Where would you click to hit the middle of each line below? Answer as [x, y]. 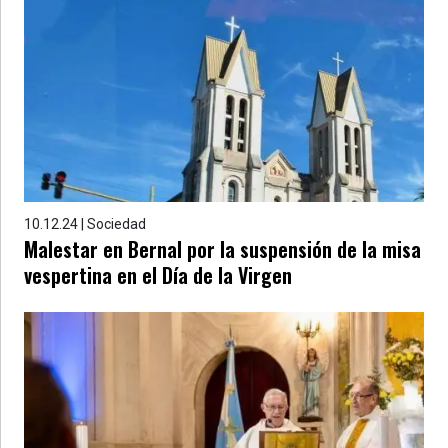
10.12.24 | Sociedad [85, 224]
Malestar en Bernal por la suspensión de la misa [222, 249]
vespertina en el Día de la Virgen [158, 275]
